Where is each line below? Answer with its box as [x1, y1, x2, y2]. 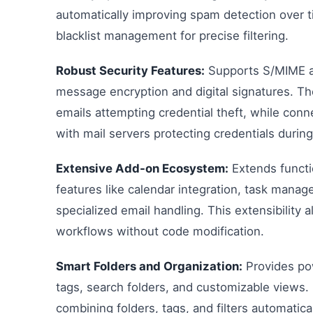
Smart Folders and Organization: [56, 259, 242, 273]
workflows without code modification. [56, 224, 264, 238]
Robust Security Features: [56, 64, 205, 78]
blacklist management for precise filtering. [56, 29, 289, 43]
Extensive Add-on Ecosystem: [56, 161, 228, 175]
